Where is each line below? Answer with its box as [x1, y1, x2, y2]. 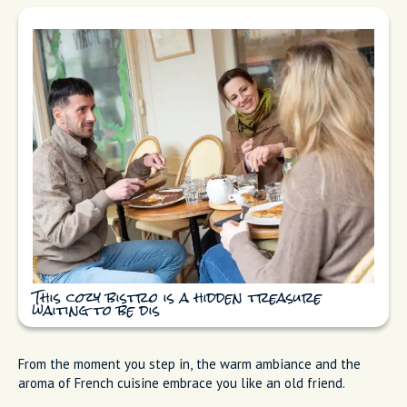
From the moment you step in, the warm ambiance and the [18, 354, 361, 372]
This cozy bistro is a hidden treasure [33, 292, 322, 305]
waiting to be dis [33, 304, 160, 318]
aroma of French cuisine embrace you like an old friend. [18, 373, 345, 392]
